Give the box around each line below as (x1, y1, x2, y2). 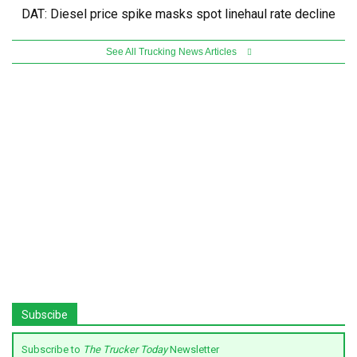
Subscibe (22, 308, 68, 321)
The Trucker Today (83, 343, 170, 355)
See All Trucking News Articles (105, 45, 239, 57)
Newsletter (170, 343, 219, 355)
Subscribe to (22, 343, 83, 355)
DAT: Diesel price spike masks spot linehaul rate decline (22, 6, 335, 22)
